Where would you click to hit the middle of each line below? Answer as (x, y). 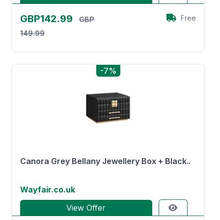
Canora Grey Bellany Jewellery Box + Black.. (105, 161)
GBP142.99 (48, 19)
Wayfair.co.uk (48, 190)
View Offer (86, 208)
